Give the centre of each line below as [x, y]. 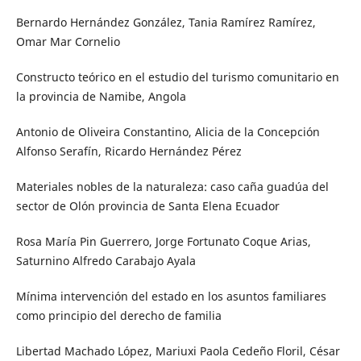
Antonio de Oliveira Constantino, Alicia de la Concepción [168, 131]
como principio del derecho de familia [118, 315]
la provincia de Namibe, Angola [101, 96]
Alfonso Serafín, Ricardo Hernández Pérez [129, 151]
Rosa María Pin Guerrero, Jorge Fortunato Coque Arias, [163, 241]
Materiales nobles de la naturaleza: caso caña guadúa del [172, 186]
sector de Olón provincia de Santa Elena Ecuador [147, 205]
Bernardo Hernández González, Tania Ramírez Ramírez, [166, 22]
